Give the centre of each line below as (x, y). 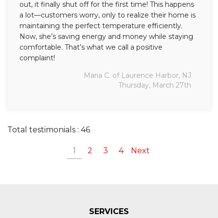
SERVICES (109, 212)
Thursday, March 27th (155, 85)
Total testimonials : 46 (49, 130)
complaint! (37, 58)
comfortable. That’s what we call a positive (91, 47)
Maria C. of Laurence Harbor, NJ (137, 76)
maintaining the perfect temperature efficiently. (101, 26)
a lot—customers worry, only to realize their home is (108, 15)
